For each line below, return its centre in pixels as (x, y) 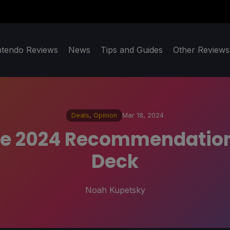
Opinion (105, 116)
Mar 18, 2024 (143, 116)
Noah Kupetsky (115, 190)
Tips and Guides (132, 50)
